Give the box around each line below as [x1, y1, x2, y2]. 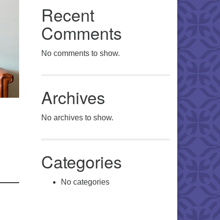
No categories [60, 178, 110, 186]
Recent [41, 2, 94, 27]
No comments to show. [41, 49, 120, 57]
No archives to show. [41, 113, 113, 122]
